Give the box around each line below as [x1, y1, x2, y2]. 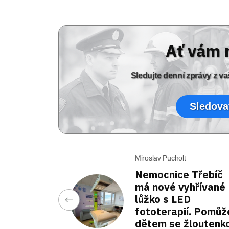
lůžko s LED [135, 192, 191, 206]
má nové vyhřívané [135, 179, 225, 194]
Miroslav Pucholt [135, 153, 186, 162]
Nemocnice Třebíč [135, 167, 223, 181]
